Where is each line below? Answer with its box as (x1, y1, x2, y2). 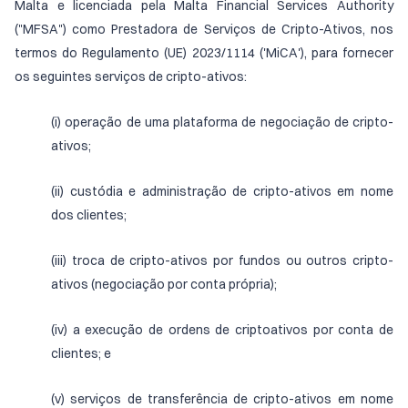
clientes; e (51, 345, 111, 362)
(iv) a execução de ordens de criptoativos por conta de (51, 321, 393, 338)
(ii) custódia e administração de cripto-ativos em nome (51, 183, 393, 199)
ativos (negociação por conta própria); (51, 276, 277, 292)
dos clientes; (51, 207, 127, 223)
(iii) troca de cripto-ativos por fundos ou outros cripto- (51, 252, 393, 269)
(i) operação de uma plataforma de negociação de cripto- (51, 114, 393, 130)
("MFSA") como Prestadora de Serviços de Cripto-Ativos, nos (15, 21, 393, 37)
